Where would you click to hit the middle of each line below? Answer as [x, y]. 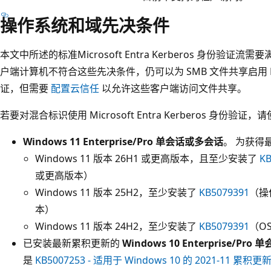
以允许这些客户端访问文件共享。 [173, 88]
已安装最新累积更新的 [73, 243]
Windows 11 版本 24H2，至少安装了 [117, 226]
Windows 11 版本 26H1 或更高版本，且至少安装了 [147, 158]
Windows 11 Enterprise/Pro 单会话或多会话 [123, 141]
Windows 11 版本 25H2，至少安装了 [117, 192]
